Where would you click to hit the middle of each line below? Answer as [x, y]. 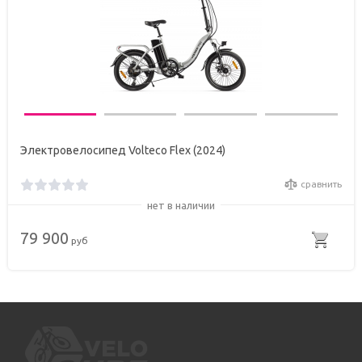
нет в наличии [181, 206]
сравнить [321, 184]
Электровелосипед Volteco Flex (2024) [123, 151]
